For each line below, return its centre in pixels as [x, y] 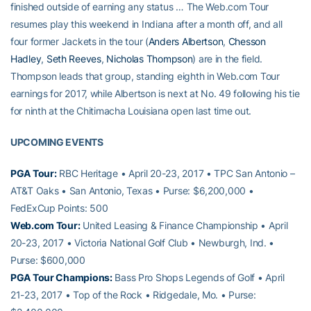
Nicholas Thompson [150, 58]
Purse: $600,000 [48, 260]
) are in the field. [228, 58]
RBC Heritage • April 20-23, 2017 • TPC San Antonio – [176, 173]
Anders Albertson [186, 41]
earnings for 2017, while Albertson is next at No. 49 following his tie [155, 93]
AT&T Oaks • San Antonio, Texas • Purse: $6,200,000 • [132, 190]
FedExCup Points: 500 [59, 208]
